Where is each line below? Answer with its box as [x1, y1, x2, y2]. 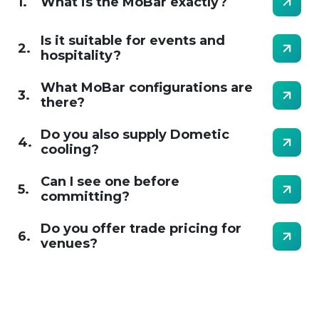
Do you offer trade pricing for [41, 221, 241, 236]
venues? [41, 236, 98, 251]
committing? [41, 189, 130, 204]
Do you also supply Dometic [41, 127, 229, 142]
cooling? [41, 142, 99, 157]
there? [41, 95, 85, 110]
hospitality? [41, 48, 121, 63]
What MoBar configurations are [41, 80, 253, 95]
